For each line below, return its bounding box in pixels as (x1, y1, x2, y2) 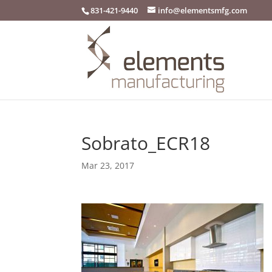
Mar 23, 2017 (81, 160, 135, 171)
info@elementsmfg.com (158, 4, 248, 16)
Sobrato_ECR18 (81, 131, 211, 155)
